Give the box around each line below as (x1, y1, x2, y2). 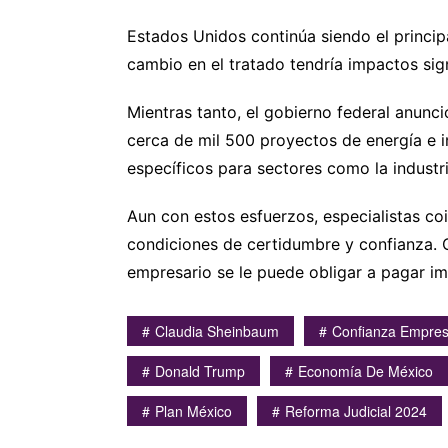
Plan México (155, 400, 232, 421)
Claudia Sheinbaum (155, 320, 279, 341)
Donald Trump (155, 360, 245, 381)
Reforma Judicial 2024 (285, 400, 427, 421)
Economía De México (298, 360, 433, 381)
